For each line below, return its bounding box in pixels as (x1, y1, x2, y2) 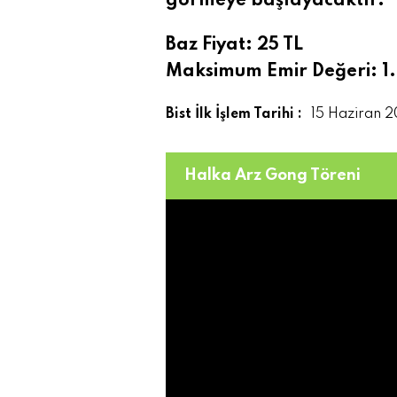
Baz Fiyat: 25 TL (166, 36, 303, 54)
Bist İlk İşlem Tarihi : (166, 107, 302, 121)
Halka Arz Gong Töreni (184, 167, 361, 183)
